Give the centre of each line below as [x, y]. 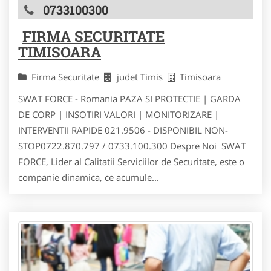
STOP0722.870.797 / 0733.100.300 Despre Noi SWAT [132, 145]
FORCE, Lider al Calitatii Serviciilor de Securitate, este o [131, 161]
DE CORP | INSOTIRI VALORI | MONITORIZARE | [119, 114]
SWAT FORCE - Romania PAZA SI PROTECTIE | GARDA [129, 98]
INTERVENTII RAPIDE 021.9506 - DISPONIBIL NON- [123, 130]
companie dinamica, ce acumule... [89, 177]
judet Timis [142, 77]
